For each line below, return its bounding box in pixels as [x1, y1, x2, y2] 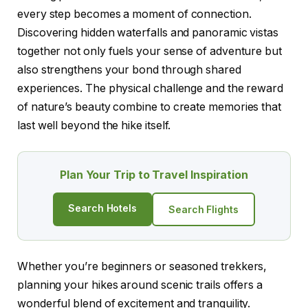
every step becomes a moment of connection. [17, 7, 252, 21]
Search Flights [168, 203, 239, 216]
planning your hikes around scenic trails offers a [17, 278, 263, 292]
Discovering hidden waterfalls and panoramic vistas [17, 25, 279, 39]
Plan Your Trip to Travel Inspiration [59, 168, 249, 182]
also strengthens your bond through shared [17, 63, 241, 76]
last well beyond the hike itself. [17, 118, 171, 132]
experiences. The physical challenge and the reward [17, 81, 284, 95]
